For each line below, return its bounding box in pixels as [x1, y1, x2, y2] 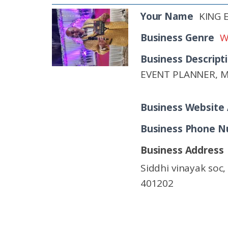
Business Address [140, 144, 224, 157]
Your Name [140, 10, 193, 23]
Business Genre [140, 31, 214, 44]
